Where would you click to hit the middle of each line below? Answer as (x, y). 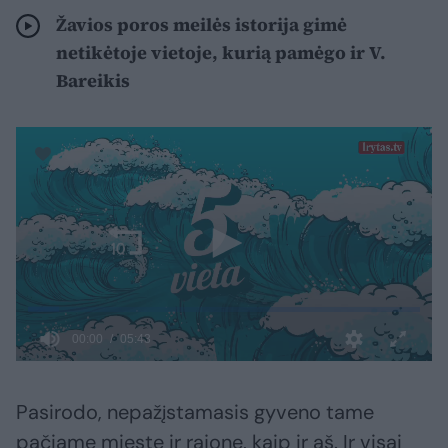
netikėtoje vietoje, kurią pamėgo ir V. (221, 53)
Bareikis (93, 81)
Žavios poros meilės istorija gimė (201, 25)
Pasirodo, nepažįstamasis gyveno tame (195, 412)
